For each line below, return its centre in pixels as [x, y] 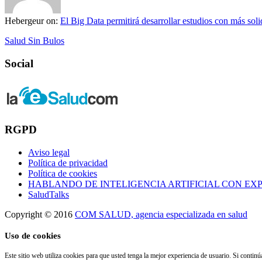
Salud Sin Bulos [35, 41]
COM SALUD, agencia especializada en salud [161, 214]
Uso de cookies [33, 235]
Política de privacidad [68, 163]
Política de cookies [63, 173]
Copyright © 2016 [40, 214]
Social [19, 63]
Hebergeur [25, 21]
